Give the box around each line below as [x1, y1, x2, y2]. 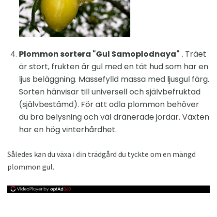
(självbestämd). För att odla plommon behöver [19, 99, 199, 110]
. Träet [180, 48, 206, 60]
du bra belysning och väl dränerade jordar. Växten [19, 111, 209, 123]
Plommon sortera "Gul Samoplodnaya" [19, 48, 180, 60]
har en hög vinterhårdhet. [19, 124, 117, 136]
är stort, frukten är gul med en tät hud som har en [19, 61, 208, 73]
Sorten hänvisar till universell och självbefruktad [19, 86, 201, 98]
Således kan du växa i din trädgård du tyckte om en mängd [7, 149, 196, 159]
